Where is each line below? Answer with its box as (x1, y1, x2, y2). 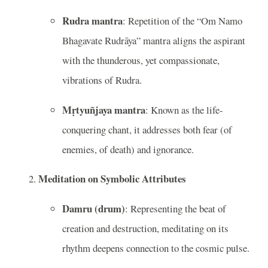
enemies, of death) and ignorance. (62, 142, 194, 156)
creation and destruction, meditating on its (62, 221, 229, 236)
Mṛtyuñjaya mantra (62, 102, 145, 117)
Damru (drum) (62, 201, 125, 217)
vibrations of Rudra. (62, 72, 142, 87)
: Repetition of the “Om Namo (123, 13, 242, 28)
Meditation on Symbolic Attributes (38, 171, 186, 187)
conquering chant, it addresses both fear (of (62, 122, 232, 136)
